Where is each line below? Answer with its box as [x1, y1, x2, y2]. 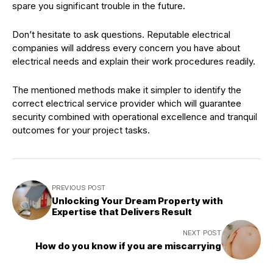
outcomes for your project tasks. [12, 124, 150, 136]
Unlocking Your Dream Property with [52, 195, 223, 207]
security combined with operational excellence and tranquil [12, 111, 257, 123]
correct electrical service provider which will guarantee [12, 97, 241, 110]
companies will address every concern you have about [12, 42, 240, 54]
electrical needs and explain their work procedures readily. [12, 55, 255, 68]
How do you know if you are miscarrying [35, 240, 221, 252]
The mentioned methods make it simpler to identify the [12, 84, 241, 96]
